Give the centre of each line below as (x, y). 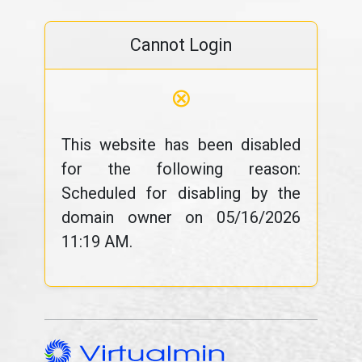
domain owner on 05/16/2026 (181, 217)
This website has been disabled (181, 145)
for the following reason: (181, 169)
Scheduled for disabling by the (181, 193)
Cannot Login (181, 45)
